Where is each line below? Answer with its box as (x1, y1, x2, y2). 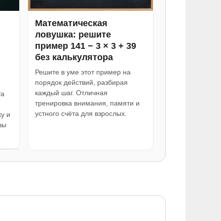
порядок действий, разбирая (35, 78, 128, 86)
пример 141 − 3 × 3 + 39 (35, 40, 136, 51)
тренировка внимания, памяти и (35, 99, 140, 107)
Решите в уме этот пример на (35, 68, 131, 76)
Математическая (35, 18, 108, 28)
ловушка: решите (35, 29, 111, 39)
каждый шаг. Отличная (35, 88, 108, 97)
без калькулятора (35, 52, 113, 62)
